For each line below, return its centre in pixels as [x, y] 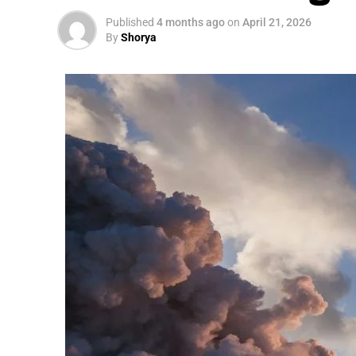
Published [130, 23]
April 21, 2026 [277, 23]
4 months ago [191, 23]
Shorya [139, 38]
